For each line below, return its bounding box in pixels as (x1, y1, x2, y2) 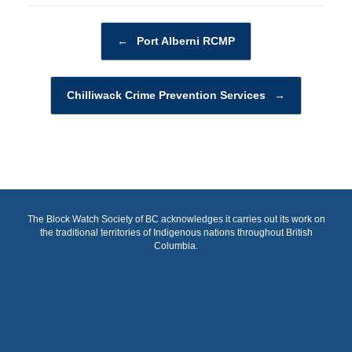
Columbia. (154, 241, 198, 251)
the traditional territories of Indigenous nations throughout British (39, 228, 313, 238)
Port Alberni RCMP (134, 35, 235, 48)
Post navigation (27, 22, 98, 38)
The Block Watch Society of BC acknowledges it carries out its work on (27, 214, 325, 225)
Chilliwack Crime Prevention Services (67, 89, 269, 102)
